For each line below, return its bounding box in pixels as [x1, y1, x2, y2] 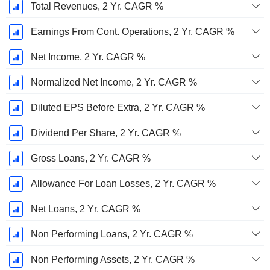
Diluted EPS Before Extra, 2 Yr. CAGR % [30, 102, 205, 113]
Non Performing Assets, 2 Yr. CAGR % [30, 254, 195, 265]
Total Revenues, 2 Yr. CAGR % [30, 1, 163, 12]
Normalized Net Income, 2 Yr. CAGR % [30, 77, 197, 88]
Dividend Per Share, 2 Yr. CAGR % [30, 128, 181, 139]
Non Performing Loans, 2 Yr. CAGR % [30, 229, 193, 240]
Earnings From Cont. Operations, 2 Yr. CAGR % [30, 27, 234, 37]
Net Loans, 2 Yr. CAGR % [30, 204, 140, 215]
